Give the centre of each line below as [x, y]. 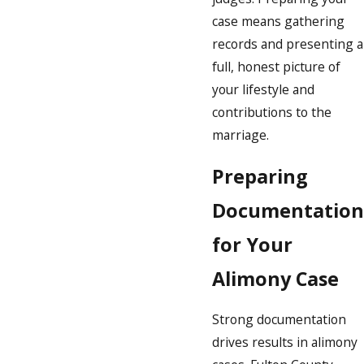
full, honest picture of [276, 67]
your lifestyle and [263, 90]
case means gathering [278, 22]
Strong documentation [279, 320]
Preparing [260, 176]
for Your [252, 244]
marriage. [240, 135]
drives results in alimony [285, 342]
